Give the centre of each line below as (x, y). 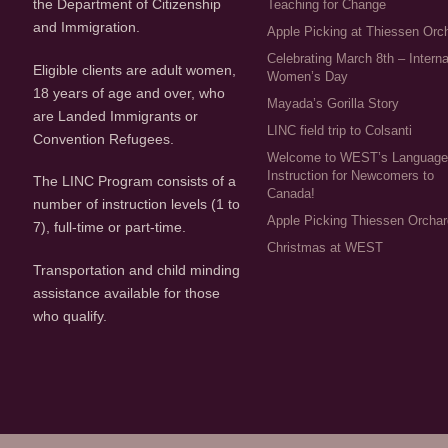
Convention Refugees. (103, 138)
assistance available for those (126, 293)
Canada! (291, 193)
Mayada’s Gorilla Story (333, 103)
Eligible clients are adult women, (134, 69)
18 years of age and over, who (129, 92)
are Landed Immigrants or (115, 115)
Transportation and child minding (136, 270)
